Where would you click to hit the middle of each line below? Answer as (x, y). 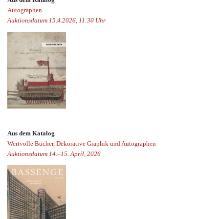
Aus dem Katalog (31, 133)
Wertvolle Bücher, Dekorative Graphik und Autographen (82, 143)
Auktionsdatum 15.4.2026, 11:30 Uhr (56, 21)
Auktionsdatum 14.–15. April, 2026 (54, 153)
